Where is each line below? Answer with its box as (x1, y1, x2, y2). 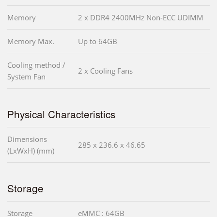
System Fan (7, 72, 46, 82)
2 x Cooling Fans (78, 66, 133, 76)
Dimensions (7, 134, 47, 144)
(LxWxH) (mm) (7, 146, 54, 156)
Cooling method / (7, 60, 65, 70)
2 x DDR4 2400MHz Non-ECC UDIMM (78, 13, 203, 23)
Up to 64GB (78, 36, 117, 46)
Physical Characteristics (7, 107, 115, 122)
